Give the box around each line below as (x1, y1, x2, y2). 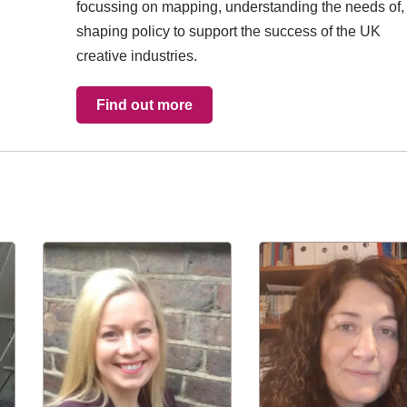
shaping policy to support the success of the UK (76, 24, 381, 39)
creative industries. (76, 48, 197, 64)
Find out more (96, 97, 193, 113)
